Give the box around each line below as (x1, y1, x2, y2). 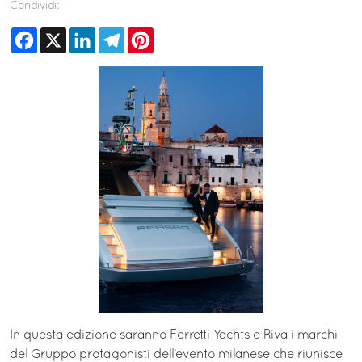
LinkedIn (95, 28, 145, 40)
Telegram (124, 28, 179, 40)
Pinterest (154, 28, 202, 40)
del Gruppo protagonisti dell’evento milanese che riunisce (10, 348, 343, 360)
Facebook (37, 28, 95, 40)
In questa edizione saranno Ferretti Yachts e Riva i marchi (10, 329, 338, 341)
